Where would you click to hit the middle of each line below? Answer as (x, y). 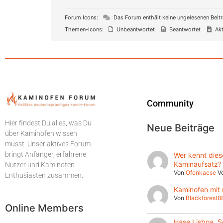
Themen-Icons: (84, 30)
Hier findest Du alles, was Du (48, 123)
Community (170, 104)
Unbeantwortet (135, 30)
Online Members (44, 208)
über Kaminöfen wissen (41, 134)
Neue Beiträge (181, 128)
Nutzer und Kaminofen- (41, 165)
